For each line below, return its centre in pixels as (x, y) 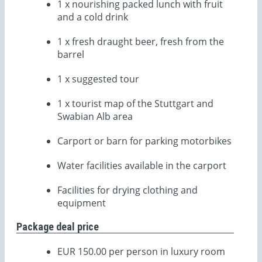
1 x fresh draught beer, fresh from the (141, 41)
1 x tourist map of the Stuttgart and (135, 103)
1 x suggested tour (98, 79)
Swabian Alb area (95, 116)
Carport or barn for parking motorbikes (144, 141)
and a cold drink (93, 17)
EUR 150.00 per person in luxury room (141, 251)
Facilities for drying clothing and (127, 190)
